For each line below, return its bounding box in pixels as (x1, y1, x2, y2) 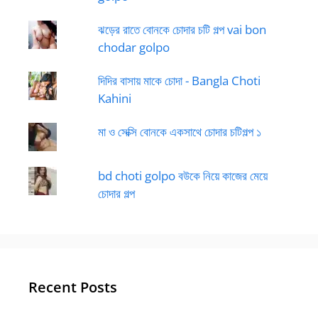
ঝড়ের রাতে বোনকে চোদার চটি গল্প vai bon (97, 21, 266, 38)
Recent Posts (28, 277, 117, 297)
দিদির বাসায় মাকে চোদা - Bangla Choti (97, 72, 261, 89)
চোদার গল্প (97, 185, 135, 202)
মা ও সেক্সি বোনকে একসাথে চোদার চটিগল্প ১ (97, 123, 261, 140)
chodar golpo (97, 38, 170, 55)
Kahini (97, 89, 131, 106)
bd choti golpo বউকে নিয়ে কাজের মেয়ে (97, 167, 268, 184)
